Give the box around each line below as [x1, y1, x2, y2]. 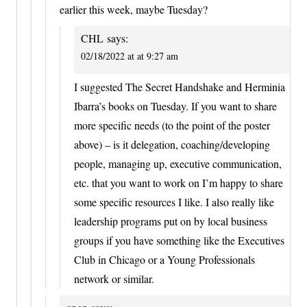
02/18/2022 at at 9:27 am [81, 49, 178, 62]
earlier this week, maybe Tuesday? [60, 1, 208, 16]
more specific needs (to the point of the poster [74, 118, 270, 133]
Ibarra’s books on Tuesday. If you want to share [74, 99, 277, 114]
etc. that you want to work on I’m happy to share [74, 175, 283, 191]
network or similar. [74, 271, 154, 286]
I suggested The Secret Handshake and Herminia [74, 79, 285, 95]
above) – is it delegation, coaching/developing [74, 137, 270, 152]
